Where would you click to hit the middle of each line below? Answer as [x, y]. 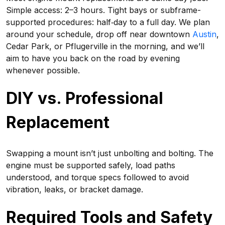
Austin [204, 34]
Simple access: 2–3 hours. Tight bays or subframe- [103, 10]
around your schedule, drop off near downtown [99, 34]
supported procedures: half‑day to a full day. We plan [108, 22]
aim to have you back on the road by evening [93, 58]
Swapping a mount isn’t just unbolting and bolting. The [110, 153]
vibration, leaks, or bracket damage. [75, 189]
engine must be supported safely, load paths [91, 165]
